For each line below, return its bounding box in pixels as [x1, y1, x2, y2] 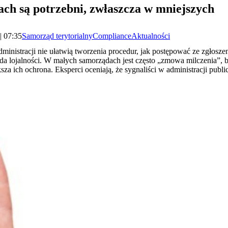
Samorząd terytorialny [22, 31, 93, 40]
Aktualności [131, 31, 170, 40]
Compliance [93, 31, 131, 40]
